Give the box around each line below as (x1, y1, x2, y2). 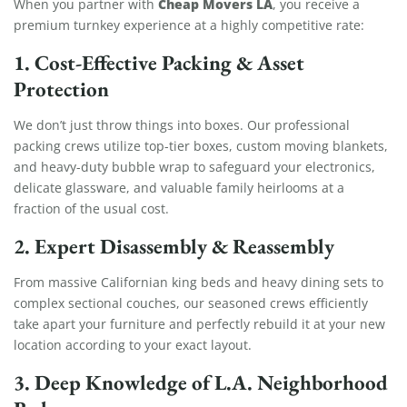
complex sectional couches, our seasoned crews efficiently (14, 293, 368, 312)
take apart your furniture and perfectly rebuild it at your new (14, 314, 385, 333)
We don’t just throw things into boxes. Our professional (14, 115, 350, 134)
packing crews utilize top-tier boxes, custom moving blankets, (14, 136, 388, 154)
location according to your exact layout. (14, 335, 252, 353)
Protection (14, 74, 109, 104)
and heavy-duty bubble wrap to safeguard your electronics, (14, 157, 375, 175)
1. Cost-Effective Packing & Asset (14, 48, 304, 78)
